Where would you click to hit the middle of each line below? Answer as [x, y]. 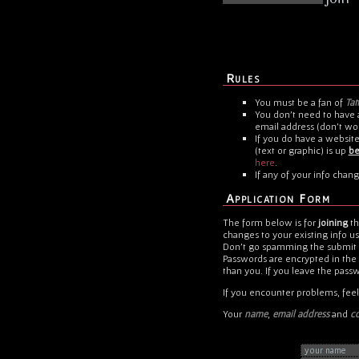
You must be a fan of [300, 102]
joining [333, 222]
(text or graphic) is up [301, 150]
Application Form [278, 198]
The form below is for [270, 222]
